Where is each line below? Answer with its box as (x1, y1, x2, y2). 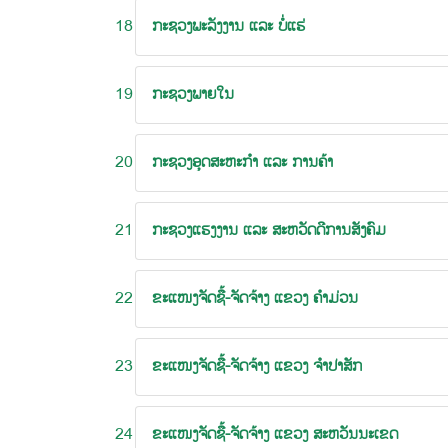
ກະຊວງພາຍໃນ (152, 83, 234, 106)
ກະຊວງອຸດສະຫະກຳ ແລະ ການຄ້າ (152, 151, 333, 174)
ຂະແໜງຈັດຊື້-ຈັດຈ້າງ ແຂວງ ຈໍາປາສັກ (152, 355, 362, 378)
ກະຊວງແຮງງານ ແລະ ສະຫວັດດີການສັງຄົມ (152, 219, 386, 242)
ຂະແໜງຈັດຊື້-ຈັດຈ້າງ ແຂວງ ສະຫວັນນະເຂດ (152, 423, 398, 446)
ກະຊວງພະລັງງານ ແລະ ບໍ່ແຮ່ (152, 15, 305, 38)
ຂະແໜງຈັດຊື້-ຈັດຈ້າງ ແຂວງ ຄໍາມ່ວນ (152, 287, 358, 310)
